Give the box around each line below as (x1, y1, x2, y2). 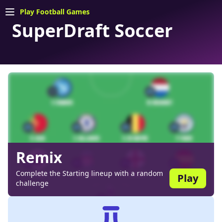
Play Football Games (20, 7, 90, 16)
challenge (16, 178, 49, 188)
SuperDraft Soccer (12, 18, 172, 43)
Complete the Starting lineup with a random (16, 168, 163, 178)
